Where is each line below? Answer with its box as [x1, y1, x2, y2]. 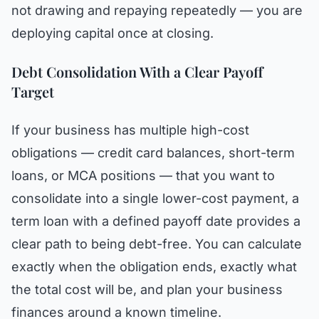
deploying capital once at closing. [11, 26, 214, 41]
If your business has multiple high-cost [11, 122, 249, 137]
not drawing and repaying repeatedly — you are [11, 3, 303, 18]
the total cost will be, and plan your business [11, 282, 283, 297]
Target [11, 82, 54, 101]
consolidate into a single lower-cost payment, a [11, 191, 299, 206]
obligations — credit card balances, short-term [11, 145, 295, 160]
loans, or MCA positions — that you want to [11, 168, 275, 183]
